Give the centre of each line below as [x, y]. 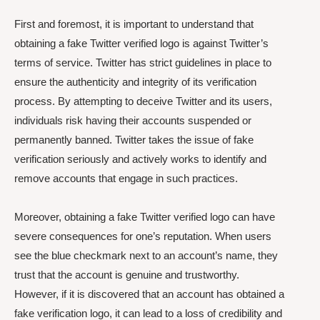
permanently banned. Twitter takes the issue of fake [134, 140]
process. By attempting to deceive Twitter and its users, [143, 101]
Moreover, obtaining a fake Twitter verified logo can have [145, 216]
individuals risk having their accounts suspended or [133, 121]
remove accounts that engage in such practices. [126, 179]
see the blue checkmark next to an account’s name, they [146, 255]
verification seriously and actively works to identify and [140, 159]
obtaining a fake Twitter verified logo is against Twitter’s [141, 44]
